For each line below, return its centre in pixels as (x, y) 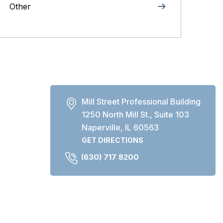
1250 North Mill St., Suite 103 (135, 114)
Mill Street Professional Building (141, 102)
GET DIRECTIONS (112, 140)
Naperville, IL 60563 (120, 127)
